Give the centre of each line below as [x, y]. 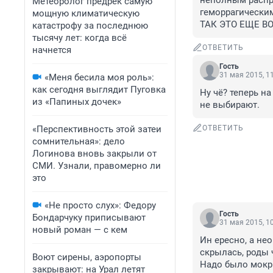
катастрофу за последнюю [90, 26]
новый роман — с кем [80, 230]
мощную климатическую [86, 13]
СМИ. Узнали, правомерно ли [97, 166]
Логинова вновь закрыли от [94, 154]
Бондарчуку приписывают [89, 218]
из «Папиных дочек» [77, 102]
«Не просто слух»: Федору [100, 205]
